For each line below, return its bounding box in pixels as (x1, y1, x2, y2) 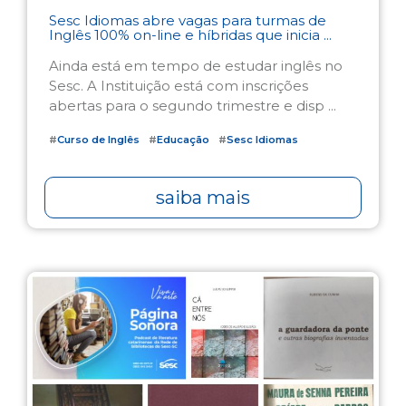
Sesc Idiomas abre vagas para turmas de (49, 11, 326, 29)
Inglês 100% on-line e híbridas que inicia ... (49, 25, 332, 43)
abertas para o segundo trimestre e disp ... (49, 96, 336, 114)
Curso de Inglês (57, 132, 140, 146)
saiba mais (155, 186, 250, 208)
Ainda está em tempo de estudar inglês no (49, 56, 343, 74)
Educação (157, 132, 209, 146)
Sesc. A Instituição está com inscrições (49, 76, 308, 94)
